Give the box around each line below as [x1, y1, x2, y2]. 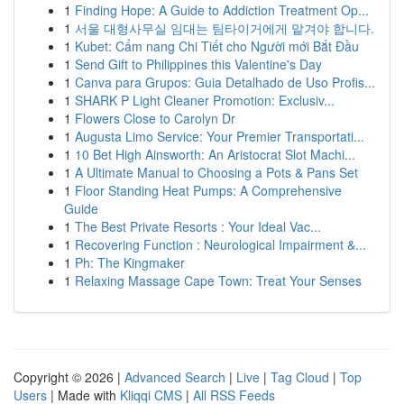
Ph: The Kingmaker [75, 253, 185, 271]
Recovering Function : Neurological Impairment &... [75, 235, 366, 253]
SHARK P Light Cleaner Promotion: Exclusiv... [75, 91, 335, 109]
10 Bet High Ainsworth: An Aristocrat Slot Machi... [75, 145, 355, 163]
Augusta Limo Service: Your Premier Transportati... [75, 127, 364, 145]
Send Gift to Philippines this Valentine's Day [75, 55, 322, 73]
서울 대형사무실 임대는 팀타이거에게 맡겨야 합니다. [75, 19, 374, 37]
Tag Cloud [271, 368, 329, 386]
